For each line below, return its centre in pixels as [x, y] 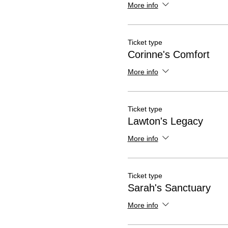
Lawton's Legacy [165, 121]
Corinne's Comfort [168, 54]
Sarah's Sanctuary [169, 188]
